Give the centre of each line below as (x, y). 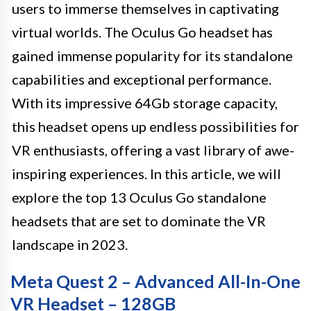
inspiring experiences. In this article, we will (146, 173)
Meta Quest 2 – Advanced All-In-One (155, 281)
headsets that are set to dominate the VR (139, 220)
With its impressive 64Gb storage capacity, (145, 102)
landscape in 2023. (70, 244)
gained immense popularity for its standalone (152, 55)
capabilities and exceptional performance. (142, 79)
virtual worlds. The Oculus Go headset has (142, 32)
